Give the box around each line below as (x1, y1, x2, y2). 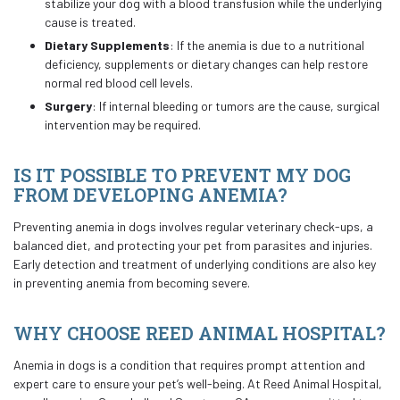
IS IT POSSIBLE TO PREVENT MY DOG (13, 163, 351, 187)
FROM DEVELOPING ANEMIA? (13, 183, 287, 206)
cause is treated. (45, 14, 136, 29)
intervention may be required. (45, 117, 201, 132)
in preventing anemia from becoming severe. (13, 275, 250, 290)
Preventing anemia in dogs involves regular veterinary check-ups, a (13, 219, 373, 234)
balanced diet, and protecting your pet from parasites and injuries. (13, 237, 372, 253)
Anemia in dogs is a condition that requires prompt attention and (13, 357, 365, 372)
